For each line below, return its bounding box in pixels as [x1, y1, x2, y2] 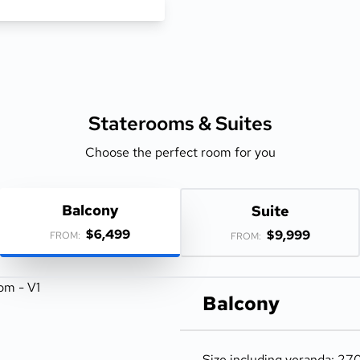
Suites [215, 111, 272, 136]
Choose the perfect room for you [84, 144, 276, 161]
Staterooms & [88, 111, 215, 136]
